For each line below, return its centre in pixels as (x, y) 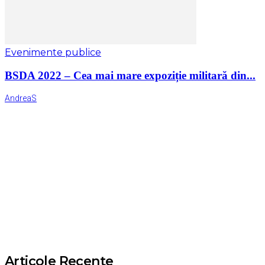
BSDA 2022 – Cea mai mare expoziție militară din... (130, 75)
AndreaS (21, 98)
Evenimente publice (53, 52)
